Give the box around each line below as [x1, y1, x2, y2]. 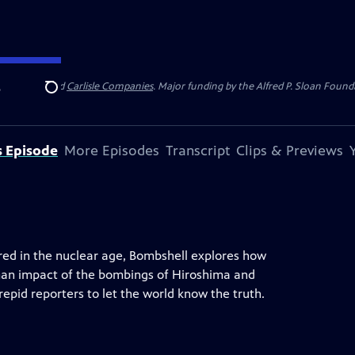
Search [44, 88, 83, 104]
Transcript [166, 142, 230, 159]
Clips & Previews [236, 142, 343, 159]
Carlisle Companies [67, 80, 153, 93]
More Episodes [64, 142, 159, 159]
